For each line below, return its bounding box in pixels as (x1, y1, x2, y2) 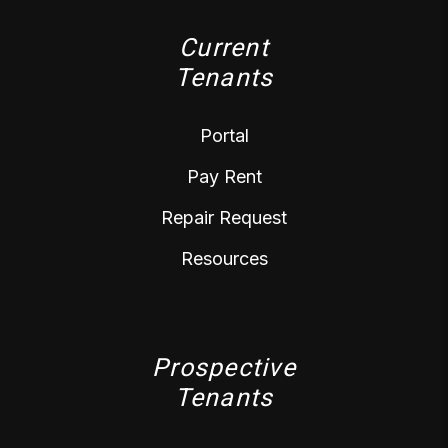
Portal (199, 125, 249, 147)
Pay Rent (186, 166, 262, 188)
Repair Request (161, 207, 287, 229)
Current (179, 33, 269, 63)
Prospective (152, 353, 296, 383)
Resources (180, 248, 268, 270)
